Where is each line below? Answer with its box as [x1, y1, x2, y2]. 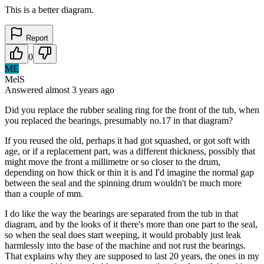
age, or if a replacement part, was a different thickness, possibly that [5, 146, 255, 156]
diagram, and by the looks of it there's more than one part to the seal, [5, 219, 258, 229]
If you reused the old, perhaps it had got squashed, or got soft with [5, 135, 250, 146]
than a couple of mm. [5, 188, 83, 199]
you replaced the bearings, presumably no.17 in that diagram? [5, 115, 233, 126]
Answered [5, 84, 45, 95]
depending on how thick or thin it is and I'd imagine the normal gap [5, 167, 254, 177]
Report [24, 33, 48, 42]
